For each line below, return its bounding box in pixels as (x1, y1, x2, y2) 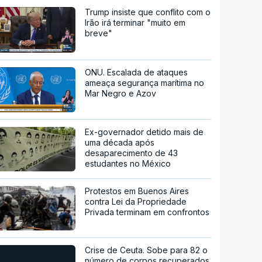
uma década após (85, 137, 155, 148)
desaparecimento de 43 (85, 148, 178, 158)
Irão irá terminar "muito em (85, 17, 186, 27)
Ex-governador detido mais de (85, 127, 204, 137)
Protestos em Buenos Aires (85, 186, 189, 196)
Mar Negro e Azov (85, 88, 157, 98)
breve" (85, 27, 113, 38)
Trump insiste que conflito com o (85, 6, 211, 17)
